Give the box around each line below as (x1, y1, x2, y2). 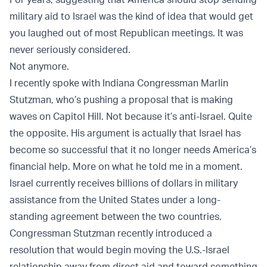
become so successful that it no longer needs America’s (10, 143, 256, 156)
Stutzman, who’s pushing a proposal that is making (10, 93, 233, 105)
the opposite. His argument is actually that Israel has (10, 126, 241, 139)
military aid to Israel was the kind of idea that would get (10, 10, 253, 22)
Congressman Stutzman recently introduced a (10, 226, 212, 239)
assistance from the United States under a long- (10, 193, 221, 206)
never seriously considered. (10, 43, 131, 55)
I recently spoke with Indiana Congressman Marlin (10, 76, 228, 89)
